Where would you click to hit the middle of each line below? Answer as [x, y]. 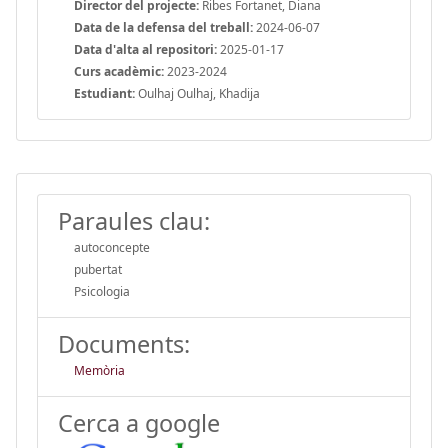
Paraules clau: [134, 220]
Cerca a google [139, 422]
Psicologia [102, 291]
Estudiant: [104, 93]
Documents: [124, 343]
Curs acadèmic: [119, 71]
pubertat [98, 269]
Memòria [99, 370]
